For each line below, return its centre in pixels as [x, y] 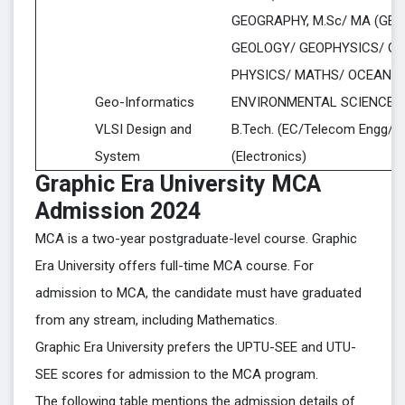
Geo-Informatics [145, 102]
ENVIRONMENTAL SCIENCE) [315, 102]
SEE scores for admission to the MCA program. [177, 374]
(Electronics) [269, 156]
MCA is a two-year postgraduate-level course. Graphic [196, 239]
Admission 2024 [118, 211]
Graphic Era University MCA [178, 184]
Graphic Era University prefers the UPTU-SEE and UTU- [196, 347]
